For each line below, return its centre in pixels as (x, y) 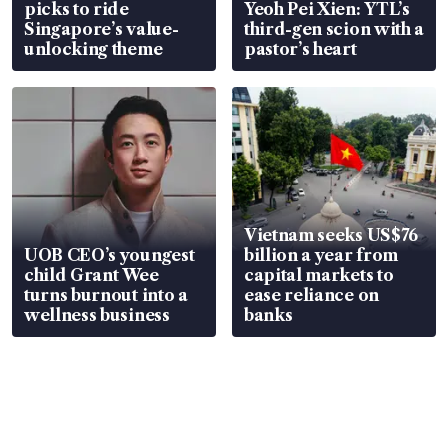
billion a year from (321, 254)
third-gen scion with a (334, 28)
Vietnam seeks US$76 (331, 234)
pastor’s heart (300, 48)
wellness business (97, 314)
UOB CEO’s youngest (109, 254)
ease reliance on (311, 294)
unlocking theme (93, 48)
